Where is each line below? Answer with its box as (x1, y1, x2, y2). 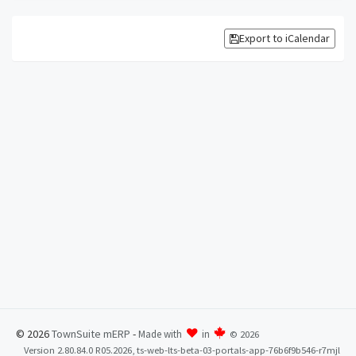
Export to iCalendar (239, 31, 330, 45)
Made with (138, 327, 184, 341)
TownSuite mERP (52, 327, 133, 341)
